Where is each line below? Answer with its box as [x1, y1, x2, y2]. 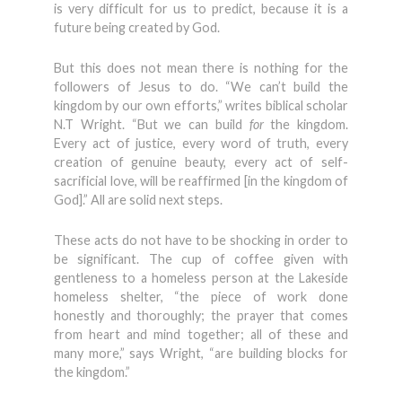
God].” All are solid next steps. [54, 192, 223, 207]
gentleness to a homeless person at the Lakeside [54, 270, 348, 285]
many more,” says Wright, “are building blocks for [54, 345, 348, 361]
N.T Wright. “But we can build [54, 117, 249, 132]
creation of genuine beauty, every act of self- [54, 154, 348, 170]
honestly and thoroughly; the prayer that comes [54, 308, 348, 323]
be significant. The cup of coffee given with [54, 251, 348, 267]
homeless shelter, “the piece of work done [54, 289, 348, 304]
